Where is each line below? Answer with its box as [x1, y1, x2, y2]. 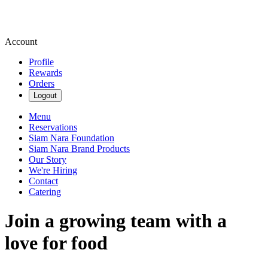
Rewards [29, 68, 62, 78]
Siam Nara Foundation [29, 133, 114, 143]
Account [5, 36, 37, 47]
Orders [29, 78, 54, 89]
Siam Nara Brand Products [29, 144, 130, 154]
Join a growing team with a [5, 210, 227, 232]
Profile [29, 57, 54, 67]
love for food [5, 232, 108, 254]
